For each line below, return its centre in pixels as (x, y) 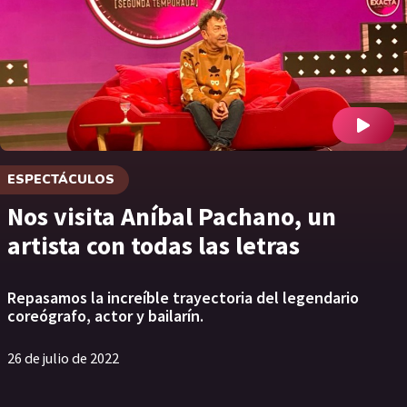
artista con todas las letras (154, 245)
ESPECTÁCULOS (61, 179)
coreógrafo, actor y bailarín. (105, 316)
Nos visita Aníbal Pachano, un (172, 216)
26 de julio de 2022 (63, 358)
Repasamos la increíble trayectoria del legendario (183, 298)
